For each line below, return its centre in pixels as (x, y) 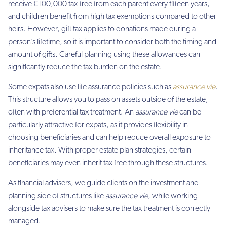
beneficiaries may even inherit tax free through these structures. (108, 163)
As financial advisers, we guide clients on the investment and (103, 183)
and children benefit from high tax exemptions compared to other (112, 16)
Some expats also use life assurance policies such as (90, 87)
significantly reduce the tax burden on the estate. (85, 67)
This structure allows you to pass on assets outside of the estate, (108, 100)
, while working (173, 196)
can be (190, 113)
